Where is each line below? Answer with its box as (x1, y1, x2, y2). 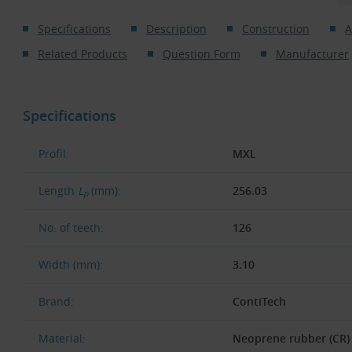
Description (145, 21, 207, 37)
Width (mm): (38, 256, 103, 272)
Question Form (162, 46, 240, 62)
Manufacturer (275, 46, 349, 62)
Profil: (38, 145, 69, 161)
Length (38, 182, 78, 198)
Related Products (37, 46, 127, 62)
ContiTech (232, 293, 286, 309)
